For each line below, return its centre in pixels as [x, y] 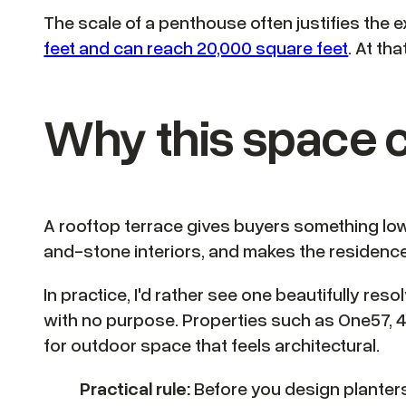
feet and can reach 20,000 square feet [196, 48]
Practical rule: [135, 388]
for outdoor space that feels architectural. [212, 345]
